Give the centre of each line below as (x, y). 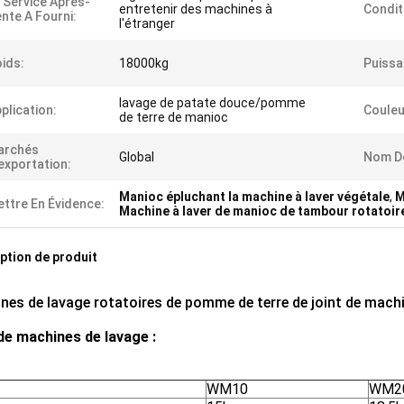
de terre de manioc (174, 117)
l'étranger (147, 23)
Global (137, 157)
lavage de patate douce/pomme (212, 103)
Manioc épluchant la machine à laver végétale (254, 197)
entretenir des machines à (196, 9)
